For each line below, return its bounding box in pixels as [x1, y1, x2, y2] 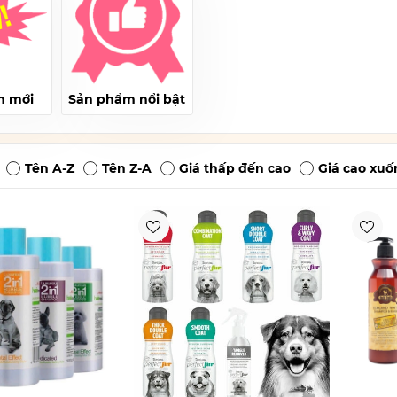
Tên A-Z [25, 160, 75, 176]
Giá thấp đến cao [179, 160, 292, 176]
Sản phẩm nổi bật [68, 91, 186, 107]
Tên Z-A [102, 160, 152, 176]
